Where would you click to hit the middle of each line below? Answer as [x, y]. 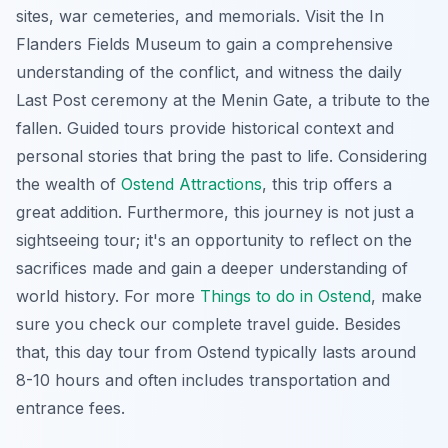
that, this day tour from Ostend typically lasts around [216, 351]
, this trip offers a [327, 183]
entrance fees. [70, 407]
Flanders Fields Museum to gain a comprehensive [204, 43]
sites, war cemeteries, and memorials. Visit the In [200, 15]
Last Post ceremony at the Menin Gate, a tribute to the [223, 99]
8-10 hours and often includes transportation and [203, 379]
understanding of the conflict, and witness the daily [209, 71]
